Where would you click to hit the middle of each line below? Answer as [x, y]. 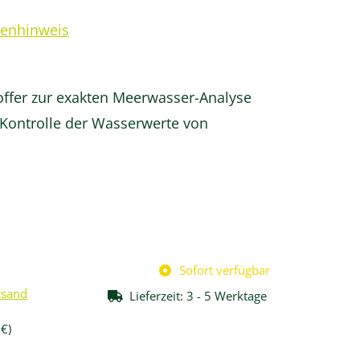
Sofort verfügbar [225, 270]
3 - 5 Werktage [228, 296]
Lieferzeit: [158, 296]
